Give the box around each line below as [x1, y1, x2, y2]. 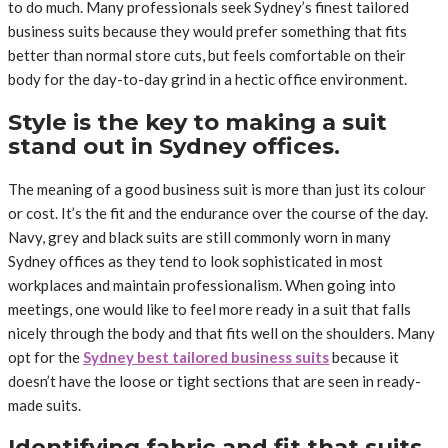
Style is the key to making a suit [8, 107, 387, 136]
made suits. [8, 395, 81, 414]
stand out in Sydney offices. [8, 131, 340, 160]
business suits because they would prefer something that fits [8, 22, 407, 41]
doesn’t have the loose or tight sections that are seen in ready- [8, 371, 421, 390]
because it [329, 347, 399, 366]
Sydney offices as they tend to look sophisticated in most [8, 251, 383, 270]
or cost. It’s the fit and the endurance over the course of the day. [8, 203, 428, 222]
